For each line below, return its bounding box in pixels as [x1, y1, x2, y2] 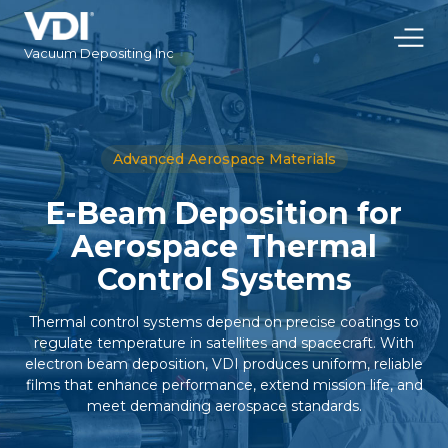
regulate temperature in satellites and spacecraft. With [34, 334, 414, 352]
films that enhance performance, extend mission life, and [25, 376, 423, 394]
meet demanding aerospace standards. [86, 397, 362, 415]
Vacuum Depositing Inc [24, 45, 174, 61]
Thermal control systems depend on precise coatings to [29, 313, 419, 331]
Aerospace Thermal [71, 228, 377, 265]
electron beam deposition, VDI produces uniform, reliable [25, 355, 423, 373]
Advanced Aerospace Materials [112, 150, 336, 168]
